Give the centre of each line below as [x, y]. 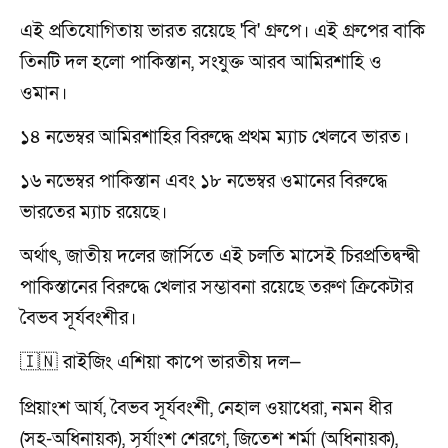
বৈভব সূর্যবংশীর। [78, 318]
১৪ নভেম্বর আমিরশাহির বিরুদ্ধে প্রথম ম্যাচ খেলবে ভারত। [214, 137]
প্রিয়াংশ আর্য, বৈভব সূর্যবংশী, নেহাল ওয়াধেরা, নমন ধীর [206, 408]
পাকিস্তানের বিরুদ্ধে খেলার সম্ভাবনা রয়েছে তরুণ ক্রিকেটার [216, 287]
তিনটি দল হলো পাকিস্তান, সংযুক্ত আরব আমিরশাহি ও [201, 62]
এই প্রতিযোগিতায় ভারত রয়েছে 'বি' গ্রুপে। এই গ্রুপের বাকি [222, 31]
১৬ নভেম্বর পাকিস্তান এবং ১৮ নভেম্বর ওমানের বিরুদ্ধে [203, 181]
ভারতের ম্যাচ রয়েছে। [93, 212]
